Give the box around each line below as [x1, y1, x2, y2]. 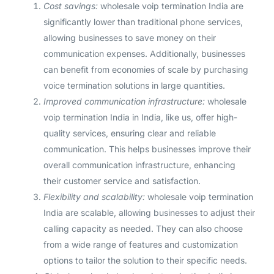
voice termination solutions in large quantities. [43, 80, 225, 91]
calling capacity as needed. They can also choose [43, 223, 243, 234]
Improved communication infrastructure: [43, 96, 205, 107]
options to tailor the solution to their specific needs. [43, 255, 247, 266]
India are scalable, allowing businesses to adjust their [43, 207, 255, 218]
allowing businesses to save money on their [43, 32, 216, 43]
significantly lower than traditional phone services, [43, 17, 243, 28]
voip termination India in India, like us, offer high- [43, 112, 237, 123]
